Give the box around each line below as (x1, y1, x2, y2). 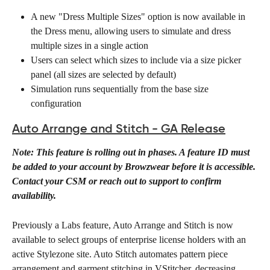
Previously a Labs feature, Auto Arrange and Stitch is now (12, 219, 236, 230)
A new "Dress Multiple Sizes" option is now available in (31, 11, 248, 22)
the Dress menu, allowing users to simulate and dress (31, 26, 233, 37)
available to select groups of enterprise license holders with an (12, 234, 248, 245)
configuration (31, 98, 81, 109)
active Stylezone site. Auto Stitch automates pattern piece (12, 248, 230, 259)
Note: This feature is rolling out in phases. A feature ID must (12, 147, 252, 158)
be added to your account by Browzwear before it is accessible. (12, 162, 258, 172)
